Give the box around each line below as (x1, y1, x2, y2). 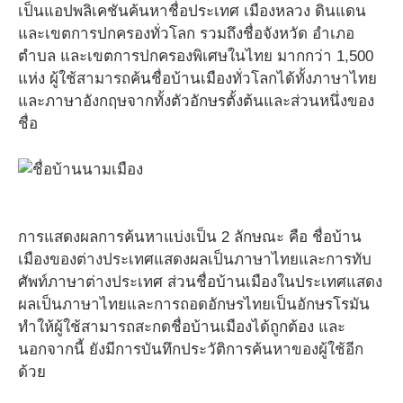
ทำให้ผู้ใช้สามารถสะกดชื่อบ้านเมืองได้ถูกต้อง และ (18, 318, 345, 336)
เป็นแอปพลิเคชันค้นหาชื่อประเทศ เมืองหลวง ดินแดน (18, 3, 366, 20)
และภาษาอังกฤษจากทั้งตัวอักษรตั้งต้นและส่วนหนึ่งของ (18, 93, 374, 110)
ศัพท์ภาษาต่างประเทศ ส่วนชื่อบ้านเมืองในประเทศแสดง (18, 273, 382, 291)
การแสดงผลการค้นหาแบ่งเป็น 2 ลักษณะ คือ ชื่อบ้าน (18, 228, 362, 246)
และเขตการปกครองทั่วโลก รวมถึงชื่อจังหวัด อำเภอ (18, 25, 354, 42)
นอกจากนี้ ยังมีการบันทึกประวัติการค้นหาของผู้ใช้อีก (18, 341, 363, 358)
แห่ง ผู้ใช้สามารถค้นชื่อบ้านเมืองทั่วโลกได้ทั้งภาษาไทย (18, 70, 377, 87)
